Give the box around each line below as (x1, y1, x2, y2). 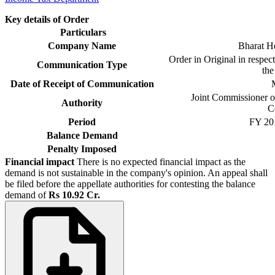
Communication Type (37, 59, 130, 70)
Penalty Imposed (47, 143, 119, 154)
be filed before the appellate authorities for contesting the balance (5, 178, 255, 189)
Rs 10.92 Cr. (48, 189, 100, 200)
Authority (61, 97, 105, 108)
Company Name (48, 40, 118, 51)
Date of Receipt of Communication (10, 78, 157, 89)
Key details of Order (5, 14, 89, 25)
